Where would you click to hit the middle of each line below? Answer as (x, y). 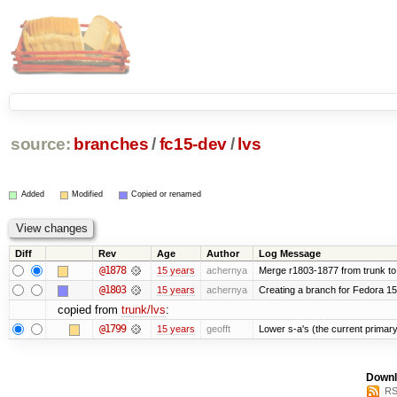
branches (111, 144)
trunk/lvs (144, 309)
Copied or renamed (167, 195)
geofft (218, 328)
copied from (90, 309)
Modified (88, 195)
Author (222, 253)
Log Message (289, 253)
